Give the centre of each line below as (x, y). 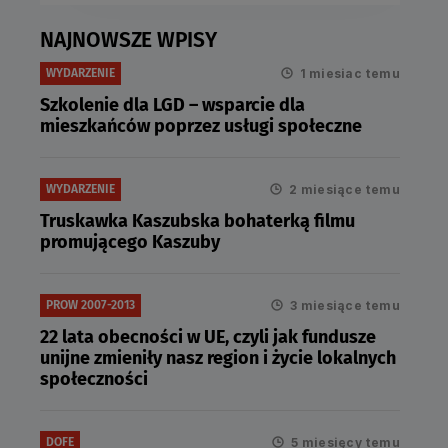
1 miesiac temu (349, 73)
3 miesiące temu (345, 305)
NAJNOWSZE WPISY (128, 39)
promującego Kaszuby (130, 241)
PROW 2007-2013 (90, 305)
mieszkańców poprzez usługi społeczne (201, 125)
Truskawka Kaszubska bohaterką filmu (197, 220)
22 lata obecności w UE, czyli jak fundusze (208, 336)
